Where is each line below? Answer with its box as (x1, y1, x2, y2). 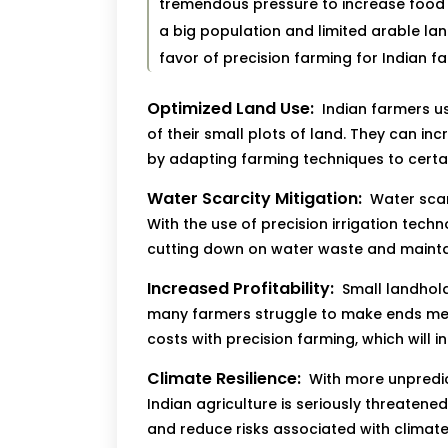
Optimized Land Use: (147, 97, 314, 121)
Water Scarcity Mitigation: (147, 187, 362, 211)
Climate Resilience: (147, 367, 301, 391)
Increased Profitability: (147, 277, 334, 301)
